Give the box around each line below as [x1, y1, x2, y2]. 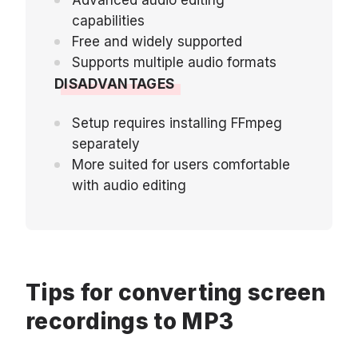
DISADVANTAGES [54, 75, 175, 92]
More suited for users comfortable [72, 156, 290, 173]
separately [72, 135, 140, 152]
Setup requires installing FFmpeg [72, 114, 282, 131]
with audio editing [72, 177, 186, 193]
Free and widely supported [72, 33, 242, 50]
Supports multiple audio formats [72, 54, 276, 70]
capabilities [72, 12, 145, 29]
